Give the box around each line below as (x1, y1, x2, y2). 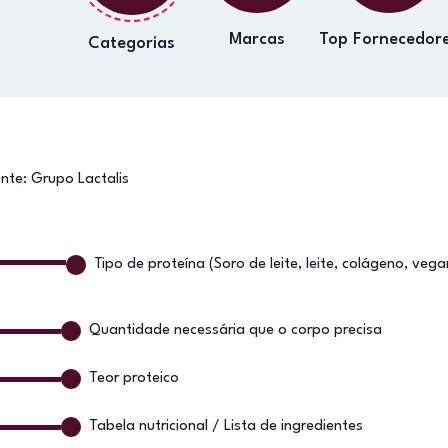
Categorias (88, 35, 175, 52)
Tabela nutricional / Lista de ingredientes (88, 419, 363, 434)
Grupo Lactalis (31, 172, 129, 187)
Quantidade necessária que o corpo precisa (88, 323, 382, 338)
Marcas (228, 31, 285, 48)
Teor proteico (88, 371, 179, 386)
